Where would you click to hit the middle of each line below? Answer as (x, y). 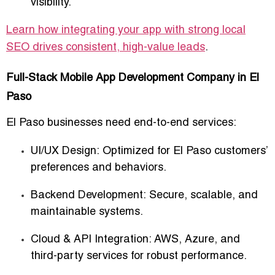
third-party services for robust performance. (139, 257)
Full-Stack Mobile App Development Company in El (133, 79)
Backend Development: (88, 196)
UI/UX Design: (65, 152)
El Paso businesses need (70, 123)
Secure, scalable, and (202, 196)
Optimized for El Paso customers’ (184, 152)
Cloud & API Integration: (91, 240)
